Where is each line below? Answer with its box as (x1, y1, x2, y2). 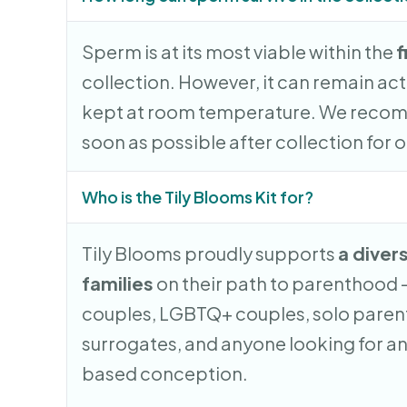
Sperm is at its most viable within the (82, 39, 397, 63)
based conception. (82, 361, 249, 384)
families (82, 271, 154, 294)
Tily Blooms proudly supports (82, 241, 339, 264)
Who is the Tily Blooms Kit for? (82, 185, 314, 207)
